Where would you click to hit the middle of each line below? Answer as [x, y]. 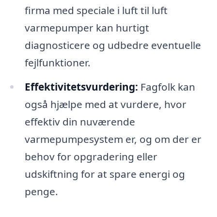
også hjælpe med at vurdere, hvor [105, 104]
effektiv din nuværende [80, 121]
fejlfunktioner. [57, 62]
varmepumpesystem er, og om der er [113, 139]
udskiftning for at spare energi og [105, 174]
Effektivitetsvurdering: [81, 86]
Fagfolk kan [166, 86]
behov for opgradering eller [91, 156]
